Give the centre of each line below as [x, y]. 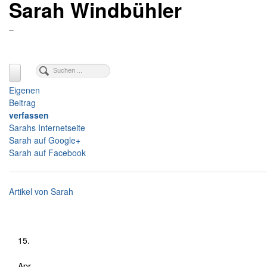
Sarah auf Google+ [45, 140]
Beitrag [22, 102]
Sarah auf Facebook [47, 152]
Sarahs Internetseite [47, 127]
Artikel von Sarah [41, 191]
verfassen [29, 115]
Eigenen [24, 90]
